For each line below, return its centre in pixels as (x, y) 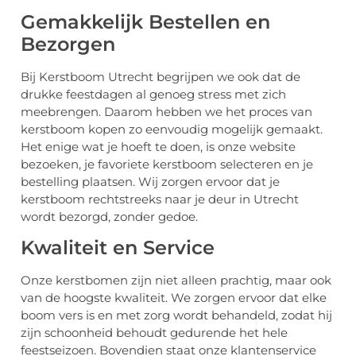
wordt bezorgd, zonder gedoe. (109, 216)
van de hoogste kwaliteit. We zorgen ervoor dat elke (174, 298)
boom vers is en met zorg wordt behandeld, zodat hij (176, 315)
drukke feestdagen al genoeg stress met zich (153, 94)
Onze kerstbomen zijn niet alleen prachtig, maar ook (176, 281)
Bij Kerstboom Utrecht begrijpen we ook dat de (161, 76)
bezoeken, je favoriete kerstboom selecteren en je (167, 164)
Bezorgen (68, 44)
